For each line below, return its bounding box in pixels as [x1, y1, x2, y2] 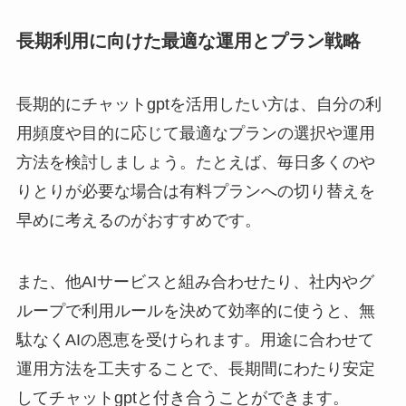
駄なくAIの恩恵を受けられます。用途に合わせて [15, 330, 374, 349]
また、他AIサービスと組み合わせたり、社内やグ [15, 272, 374, 291]
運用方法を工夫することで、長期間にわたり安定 [15, 359, 375, 378]
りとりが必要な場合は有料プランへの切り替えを [15, 181, 375, 200]
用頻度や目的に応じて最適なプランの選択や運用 [15, 123, 375, 142]
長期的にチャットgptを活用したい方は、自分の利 [15, 94, 382, 113]
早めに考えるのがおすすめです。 [15, 210, 261, 229]
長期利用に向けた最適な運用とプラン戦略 [15, 31, 361, 52]
